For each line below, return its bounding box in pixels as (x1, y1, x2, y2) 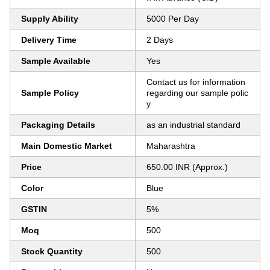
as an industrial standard (146, 120, 240, 130)
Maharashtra (146, 141, 195, 151)
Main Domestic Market (21, 141, 112, 151)
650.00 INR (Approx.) (146, 162, 228, 172)
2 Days (146, 35, 173, 45)
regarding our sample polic (146, 88, 248, 98)
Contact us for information (146, 77, 245, 87)
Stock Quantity (21, 246, 83, 256)
